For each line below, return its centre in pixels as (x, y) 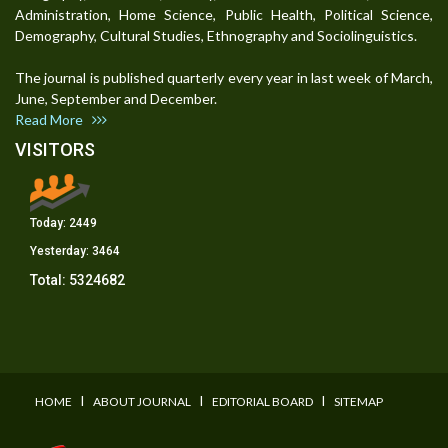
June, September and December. (122, 99)
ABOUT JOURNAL (142, 402)
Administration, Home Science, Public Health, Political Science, (224, 15)
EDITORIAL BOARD (262, 402)
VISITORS (55, 150)
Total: (49, 280)
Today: (49, 223)
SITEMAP (358, 402)
